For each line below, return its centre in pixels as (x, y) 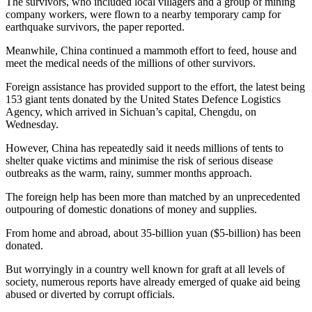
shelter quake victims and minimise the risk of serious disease (139, 161)
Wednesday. (32, 125)
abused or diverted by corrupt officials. (90, 295)
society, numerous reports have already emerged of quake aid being (153, 282)
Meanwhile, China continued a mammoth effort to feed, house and (151, 51)
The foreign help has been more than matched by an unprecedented (153, 197)
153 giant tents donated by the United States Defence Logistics (143, 100)
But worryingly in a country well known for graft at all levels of (145, 270)
